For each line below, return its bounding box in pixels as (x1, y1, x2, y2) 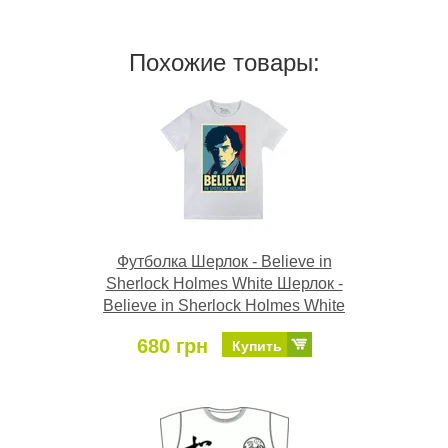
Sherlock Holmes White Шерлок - (105, 275, 343, 293)
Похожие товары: (128, 49, 320, 77)
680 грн (136, 335, 208, 358)
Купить (231, 338, 282, 355)
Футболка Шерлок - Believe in (116, 253, 332, 271)
